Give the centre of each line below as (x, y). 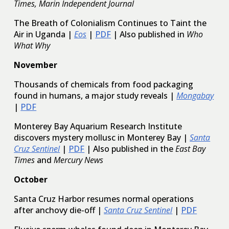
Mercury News (79, 160)
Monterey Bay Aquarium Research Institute (98, 127)
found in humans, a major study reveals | (94, 96)
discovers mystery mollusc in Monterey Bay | (101, 138)
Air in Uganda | (43, 35)
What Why (32, 46)
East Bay (191, 149)
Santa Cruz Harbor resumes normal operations (104, 199)
